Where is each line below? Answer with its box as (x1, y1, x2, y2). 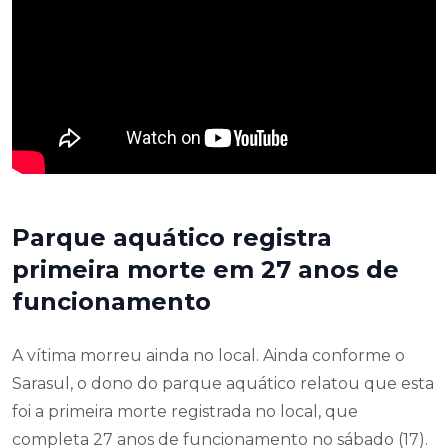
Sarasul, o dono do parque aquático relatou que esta (12, 373, 434, 393)
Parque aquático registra (12, 222, 332, 252)
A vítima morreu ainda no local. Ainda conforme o (12, 345, 405, 365)
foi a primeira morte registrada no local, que (12, 401, 358, 421)
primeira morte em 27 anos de (12, 254, 399, 284)
